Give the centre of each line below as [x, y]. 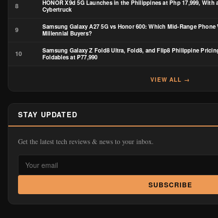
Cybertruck [57, 9]
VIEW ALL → [170, 79]
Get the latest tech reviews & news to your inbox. [86, 141]
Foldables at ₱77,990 [70, 57]
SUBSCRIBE [170, 184]
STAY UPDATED [48, 114]
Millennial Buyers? [67, 33]
